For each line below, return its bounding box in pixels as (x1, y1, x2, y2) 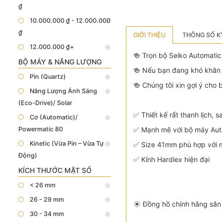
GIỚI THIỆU (133, 31, 166, 39)
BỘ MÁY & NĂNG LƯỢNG (18, 57, 102, 66)
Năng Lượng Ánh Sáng (30, 87, 97, 95)
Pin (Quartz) (30, 73, 66, 80)
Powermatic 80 (18, 125, 63, 133)
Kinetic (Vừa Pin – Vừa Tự (30, 140, 104, 147)
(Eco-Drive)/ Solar (18, 99, 72, 107)
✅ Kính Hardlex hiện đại (133, 155, 210, 164)
